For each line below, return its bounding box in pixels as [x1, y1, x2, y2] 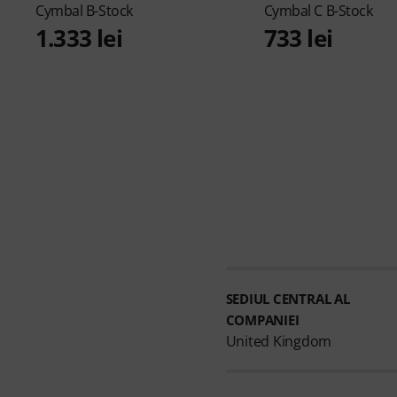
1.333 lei [35, 21, 122, 54]
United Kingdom [225, 331, 332, 351]
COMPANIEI [225, 310, 300, 329]
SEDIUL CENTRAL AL [225, 289, 350, 307]
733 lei [263, 21, 332, 54]
